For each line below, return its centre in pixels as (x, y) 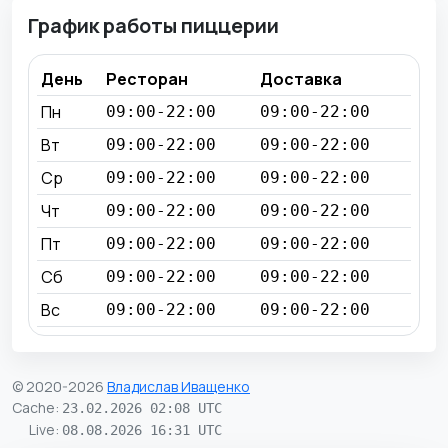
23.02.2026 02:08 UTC (142, 407)
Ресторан (147, 78)
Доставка (301, 78)
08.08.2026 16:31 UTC (142, 429)
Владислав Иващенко (178, 386)
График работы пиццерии (153, 25)
